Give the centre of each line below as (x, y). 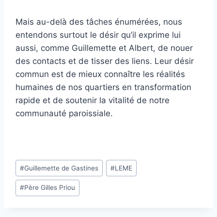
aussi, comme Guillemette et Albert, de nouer (104, 48)
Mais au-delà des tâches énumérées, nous (99, 22)
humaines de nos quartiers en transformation (103, 87)
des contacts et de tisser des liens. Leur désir (105, 61)
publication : (39, 202)
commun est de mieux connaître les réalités (100, 74)
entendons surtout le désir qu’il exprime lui (98, 35)
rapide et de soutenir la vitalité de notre (93, 100)
